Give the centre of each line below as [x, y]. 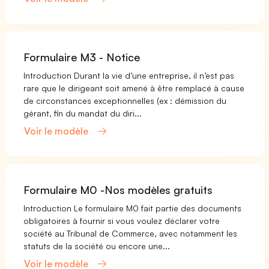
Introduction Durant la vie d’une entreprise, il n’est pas [129, 75]
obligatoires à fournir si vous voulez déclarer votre [122, 220]
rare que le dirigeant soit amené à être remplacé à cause [134, 88]
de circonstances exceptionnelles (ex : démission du [125, 100]
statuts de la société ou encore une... [97, 246]
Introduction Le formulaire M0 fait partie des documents [133, 208]
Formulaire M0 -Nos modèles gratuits [118, 189]
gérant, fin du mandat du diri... [83, 113]
